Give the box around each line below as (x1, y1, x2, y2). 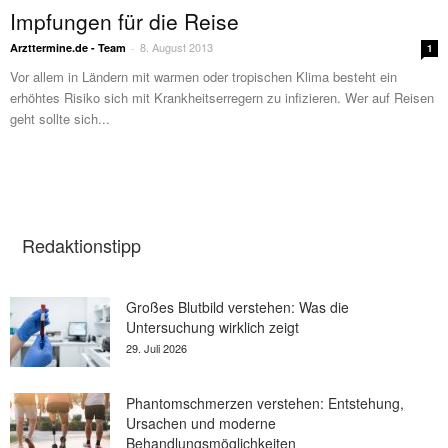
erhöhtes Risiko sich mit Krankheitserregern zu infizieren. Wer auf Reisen (10, 87, 434, 107)
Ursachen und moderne (126, 412, 276, 433)
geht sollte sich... (10, 108, 110, 128)
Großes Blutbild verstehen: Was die (126, 296, 349, 317)
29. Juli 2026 (126, 339, 187, 356)
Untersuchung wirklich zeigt (126, 316, 299, 337)
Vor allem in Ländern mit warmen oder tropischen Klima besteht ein (10, 66, 397, 86)
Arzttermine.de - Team (10, 39, 126, 55)
